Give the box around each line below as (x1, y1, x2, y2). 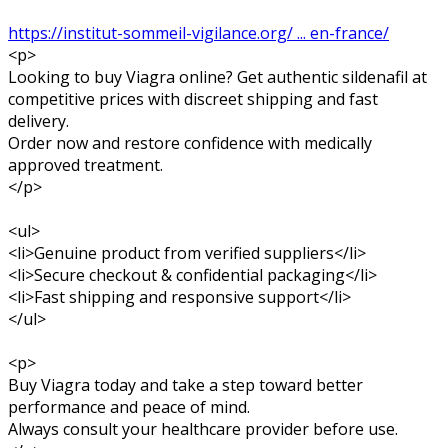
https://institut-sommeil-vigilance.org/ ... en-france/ (8, 21, 389, 44)
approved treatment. (8, 153, 163, 176)
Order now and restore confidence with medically (8, 131, 372, 154)
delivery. (8, 109, 69, 132)
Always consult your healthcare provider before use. (8, 417, 398, 440)
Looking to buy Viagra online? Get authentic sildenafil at (8, 65, 427, 88)
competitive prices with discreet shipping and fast (8, 87, 378, 110)
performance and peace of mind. (8, 395, 250, 418)
